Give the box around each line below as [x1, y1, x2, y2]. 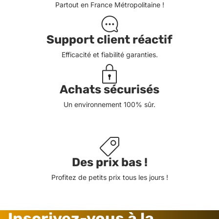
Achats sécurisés [60, 83, 159, 97]
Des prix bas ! [71, 155, 148, 170]
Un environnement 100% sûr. [64, 100, 155, 109]
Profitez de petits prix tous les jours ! [51, 173, 168, 182]
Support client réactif [46, 33, 173, 47]
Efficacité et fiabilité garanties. [61, 50, 158, 59]
